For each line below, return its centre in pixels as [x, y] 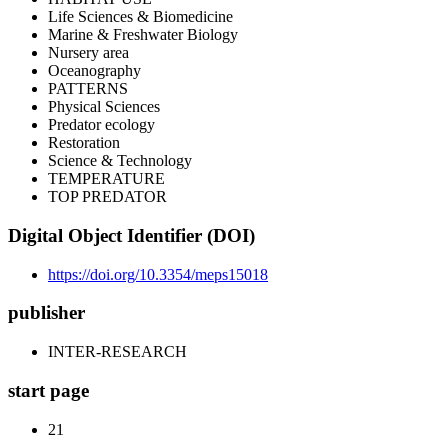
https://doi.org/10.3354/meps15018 [158, 274]
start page [48, 390]
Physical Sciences [104, 107]
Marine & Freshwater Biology [143, 35]
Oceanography [94, 71]
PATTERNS [88, 89]
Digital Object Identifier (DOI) [131, 236]
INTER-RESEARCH [117, 352]
